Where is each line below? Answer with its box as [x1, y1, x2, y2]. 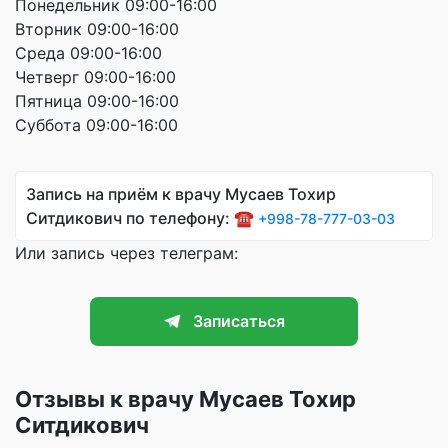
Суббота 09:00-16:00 [15, 114, 178, 135]
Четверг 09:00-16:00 [15, 66, 176, 87]
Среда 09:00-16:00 [15, 42, 162, 63]
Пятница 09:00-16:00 [15, 90, 179, 111]
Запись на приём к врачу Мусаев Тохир [26, 183, 336, 204]
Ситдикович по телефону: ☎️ [26, 207, 258, 228]
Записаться [193, 311, 285, 332]
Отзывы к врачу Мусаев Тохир [15, 386, 356, 413]
